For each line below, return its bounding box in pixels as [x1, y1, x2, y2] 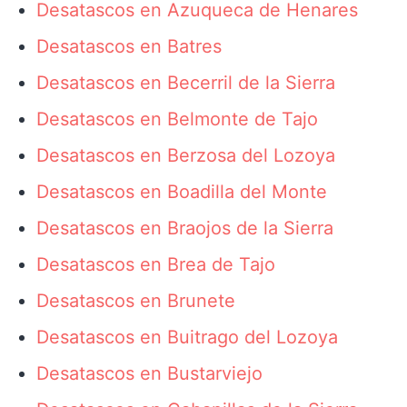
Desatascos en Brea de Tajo [36, 253, 275, 275]
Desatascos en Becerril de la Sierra [36, 72, 335, 94]
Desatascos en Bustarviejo [36, 362, 263, 384]
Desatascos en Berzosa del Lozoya [36, 144, 335, 166]
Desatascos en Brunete [36, 290, 235, 312]
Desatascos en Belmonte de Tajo [36, 108, 318, 130]
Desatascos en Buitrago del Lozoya [36, 326, 338, 348]
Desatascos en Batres [36, 35, 222, 57]
